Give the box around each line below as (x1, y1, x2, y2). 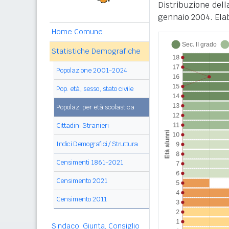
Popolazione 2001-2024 (56, 66, 127, 75)
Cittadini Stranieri (56, 121, 109, 130)
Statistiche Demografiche (52, 47, 141, 56)
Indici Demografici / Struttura (56, 140, 138, 148)
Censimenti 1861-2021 (56, 158, 123, 167)
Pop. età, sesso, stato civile (56, 84, 133, 93)
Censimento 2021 (56, 176, 107, 185)
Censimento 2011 (56, 195, 107, 203)
